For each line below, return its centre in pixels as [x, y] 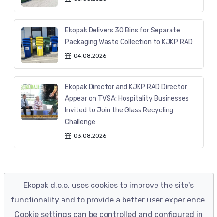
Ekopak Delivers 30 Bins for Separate [122, 30]
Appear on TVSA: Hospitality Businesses [127, 98]
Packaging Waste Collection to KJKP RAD [129, 42]
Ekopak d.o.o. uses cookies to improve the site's [108, 185]
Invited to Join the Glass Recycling [119, 110]
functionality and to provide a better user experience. [108, 200]
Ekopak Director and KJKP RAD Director [126, 87]
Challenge [80, 122]
